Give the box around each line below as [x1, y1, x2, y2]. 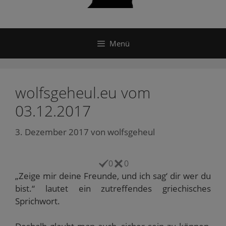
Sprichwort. [15, 195, 60, 207]
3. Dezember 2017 [15, 126, 89, 138]
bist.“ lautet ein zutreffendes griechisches [15, 182, 211, 194]
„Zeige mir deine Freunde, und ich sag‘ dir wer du [15, 169, 211, 182]
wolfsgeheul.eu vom [15, 82, 150, 103]
